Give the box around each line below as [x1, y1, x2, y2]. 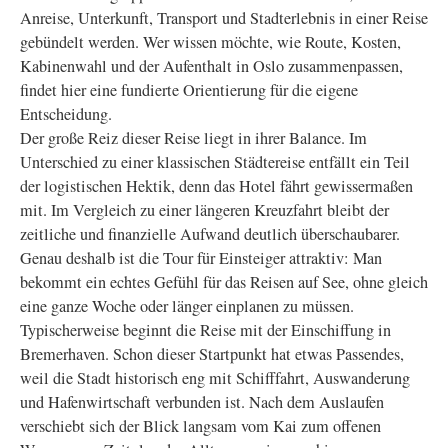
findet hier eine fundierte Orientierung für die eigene [20, 79, 358, 101]
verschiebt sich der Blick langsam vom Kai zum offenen [20, 415, 381, 437]
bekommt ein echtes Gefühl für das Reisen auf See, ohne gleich [20, 271, 428, 293]
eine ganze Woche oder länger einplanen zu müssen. [20, 295, 354, 317]
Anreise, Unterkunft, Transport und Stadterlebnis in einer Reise [20, 7, 428, 29]
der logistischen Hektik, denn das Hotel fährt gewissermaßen [20, 175, 413, 197]
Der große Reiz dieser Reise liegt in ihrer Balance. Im [20, 127, 367, 149]
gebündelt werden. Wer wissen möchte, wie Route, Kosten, [20, 31, 401, 53]
